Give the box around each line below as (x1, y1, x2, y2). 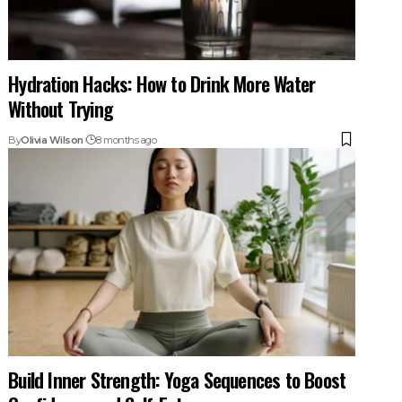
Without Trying (8, 93, 114, 123)
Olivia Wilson (21, 133, 83, 146)
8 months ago (96, 133, 157, 146)
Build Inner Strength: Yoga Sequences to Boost (8, 364, 346, 394)
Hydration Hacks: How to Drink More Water (8, 68, 316, 98)
